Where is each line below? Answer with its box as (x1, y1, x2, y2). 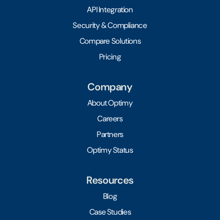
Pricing (99, 51, 121, 62)
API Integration (87, 4, 133, 15)
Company (87, 80, 133, 93)
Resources (86, 173, 134, 187)
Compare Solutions (79, 35, 141, 46)
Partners (96, 129, 124, 139)
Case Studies (89, 206, 131, 217)
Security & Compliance (73, 20, 147, 30)
